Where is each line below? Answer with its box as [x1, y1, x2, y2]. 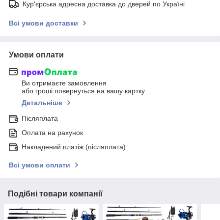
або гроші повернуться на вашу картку [22, 87, 145, 95]
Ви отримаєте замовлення [22, 79, 107, 87]
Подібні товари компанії [8, 190, 103, 198]
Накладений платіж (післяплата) [22, 143, 126, 151]
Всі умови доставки [9, 19, 78, 27]
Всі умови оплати [9, 161, 70, 169]
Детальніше [22, 99, 62, 107]
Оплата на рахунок [22, 129, 83, 137]
